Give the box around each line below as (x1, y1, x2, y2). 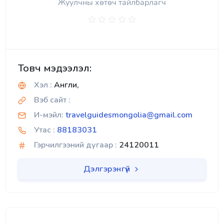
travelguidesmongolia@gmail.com (65, 109, 192, 120)
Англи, (52, 79, 79, 90)
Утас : (34, 124, 55, 135)
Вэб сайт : (34, 94, 70, 105)
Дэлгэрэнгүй (83, 163, 132, 174)
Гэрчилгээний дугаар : (34, 139, 117, 150)
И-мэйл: (34, 109, 63, 120)
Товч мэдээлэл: (18, 61, 91, 75)
